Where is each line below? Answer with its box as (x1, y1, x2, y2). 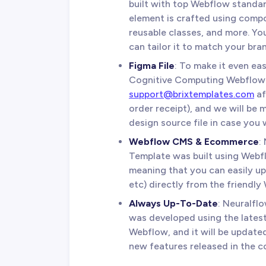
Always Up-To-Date (129, 197, 218, 209)
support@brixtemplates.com (129, 88, 254, 100)
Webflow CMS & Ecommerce (129, 135, 259, 147)
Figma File (129, 59, 175, 71)
